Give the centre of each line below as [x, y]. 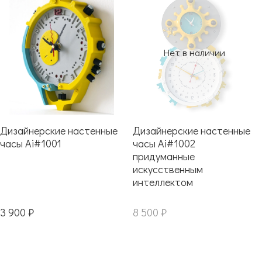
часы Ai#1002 [164, 143]
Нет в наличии [194, 53]
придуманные [163, 156]
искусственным [168, 169]
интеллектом [163, 182]
